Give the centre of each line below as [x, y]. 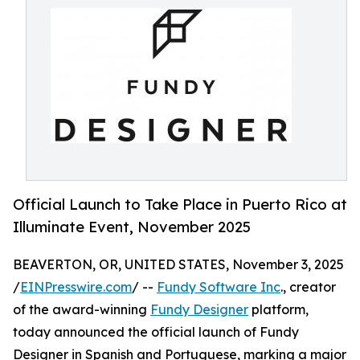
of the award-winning [82, 310]
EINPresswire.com [76, 287]
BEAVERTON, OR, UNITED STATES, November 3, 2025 [178, 265]
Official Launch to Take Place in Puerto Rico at [180, 205]
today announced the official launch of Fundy [156, 332]
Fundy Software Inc [219, 287]
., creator [308, 287]
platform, [278, 310]
